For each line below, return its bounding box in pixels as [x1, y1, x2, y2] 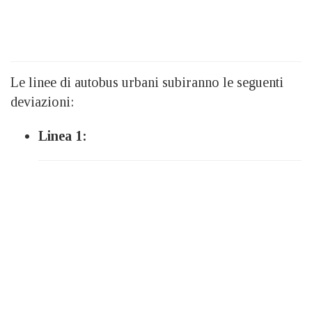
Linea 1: [38, 128, 87, 144]
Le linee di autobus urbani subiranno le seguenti [10, 75, 283, 91]
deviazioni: [10, 94, 74, 110]
